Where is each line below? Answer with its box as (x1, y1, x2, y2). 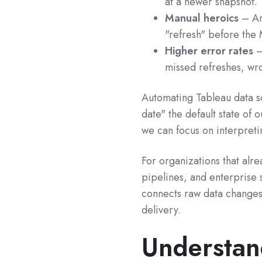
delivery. (142, 202, 181, 218)
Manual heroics (165, 11, 239, 26)
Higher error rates (165, 43, 254, 59)
